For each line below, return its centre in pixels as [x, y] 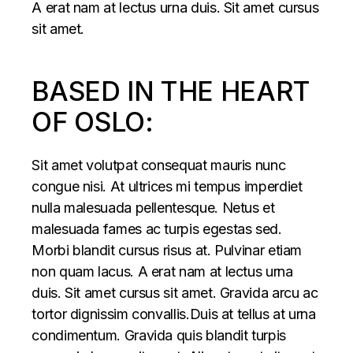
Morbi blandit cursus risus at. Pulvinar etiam [167, 251]
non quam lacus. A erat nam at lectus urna [162, 272]
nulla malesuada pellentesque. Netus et [153, 208]
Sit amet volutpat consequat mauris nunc [159, 165]
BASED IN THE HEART [171, 91]
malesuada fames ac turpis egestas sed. [157, 229]
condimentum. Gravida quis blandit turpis [159, 336]
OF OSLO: [93, 122]
